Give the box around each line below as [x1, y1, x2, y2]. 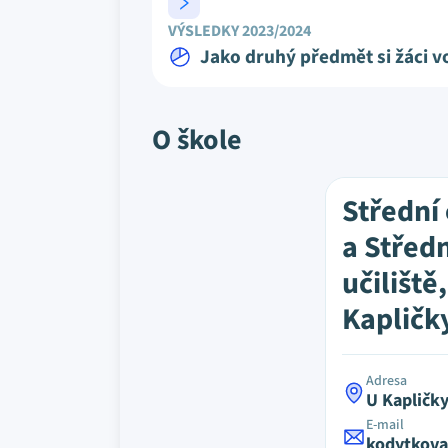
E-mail [366, 415, 405, 435]
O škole [152, 120, 242, 160]
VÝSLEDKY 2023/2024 [168, 20, 311, 42]
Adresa [366, 371, 408, 391]
